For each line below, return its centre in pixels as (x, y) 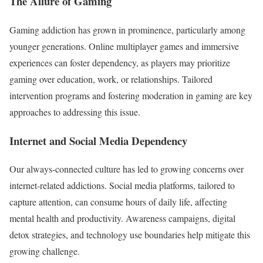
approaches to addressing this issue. (76, 112)
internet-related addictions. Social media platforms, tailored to (122, 186)
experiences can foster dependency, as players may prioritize (120, 62)
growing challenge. (46, 251)
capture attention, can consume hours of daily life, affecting (118, 202)
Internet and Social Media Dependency (100, 140)
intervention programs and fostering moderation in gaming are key (131, 95)
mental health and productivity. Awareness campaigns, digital (122, 218)
